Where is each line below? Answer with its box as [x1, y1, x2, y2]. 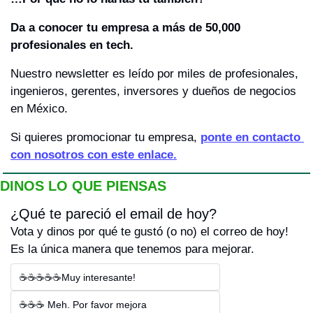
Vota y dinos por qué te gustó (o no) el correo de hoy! [10, 225, 289, 239]
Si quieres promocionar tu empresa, [10, 131, 201, 145]
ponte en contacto [201, 131, 300, 145]
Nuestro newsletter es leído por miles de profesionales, [10, 67, 298, 81]
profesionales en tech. [10, 38, 133, 52]
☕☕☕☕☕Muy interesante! [20, 272, 136, 284]
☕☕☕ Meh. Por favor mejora [20, 299, 147, 311]
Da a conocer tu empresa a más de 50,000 [10, 21, 240, 35]
